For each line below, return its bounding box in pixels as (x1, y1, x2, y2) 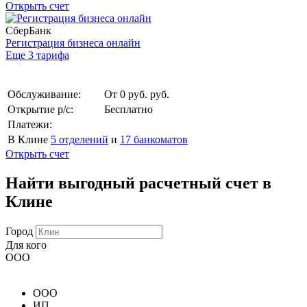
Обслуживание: (8, 88, 81, 100)
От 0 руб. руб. (104, 88, 169, 100)
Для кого (5, 238, 47, 251)
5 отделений (51, 133, 108, 145)
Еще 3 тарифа (5, 49, 69, 61)
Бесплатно (104, 103, 153, 115)
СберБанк (5, 24, 51, 36)
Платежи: (8, 118, 52, 130)
